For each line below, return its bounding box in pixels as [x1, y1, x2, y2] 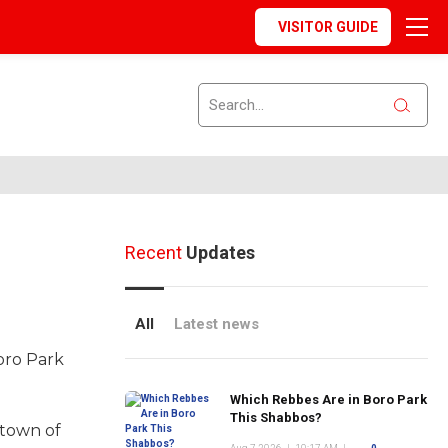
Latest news [173, 315, 259, 333]
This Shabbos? [229, 410, 322, 425]
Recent [124, 242, 182, 263]
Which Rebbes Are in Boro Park [229, 392, 427, 407]
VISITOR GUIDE [278, 19, 378, 35]
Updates [181, 242, 255, 263]
